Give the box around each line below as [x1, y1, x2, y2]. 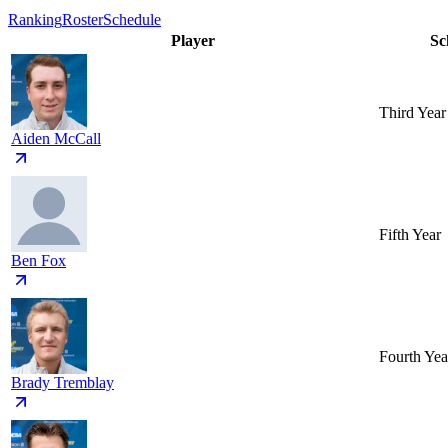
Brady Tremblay [11, 374, 114, 392]
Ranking [8, 11, 62, 29]
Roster [62, 11, 103, 29]
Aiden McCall [11, 130, 101, 148]
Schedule [103, 11, 161, 29]
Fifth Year [379, 226, 441, 244]
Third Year [379, 104, 446, 122]
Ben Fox [11, 252, 66, 270]
